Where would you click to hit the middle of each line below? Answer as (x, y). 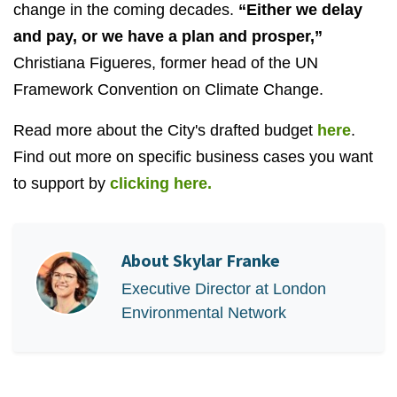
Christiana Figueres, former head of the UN (166, 63)
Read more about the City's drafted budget (165, 130)
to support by (62, 183)
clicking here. (161, 183)
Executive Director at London (224, 289)
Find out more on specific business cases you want (193, 157)
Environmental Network (204, 313)
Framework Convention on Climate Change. (168, 90)
